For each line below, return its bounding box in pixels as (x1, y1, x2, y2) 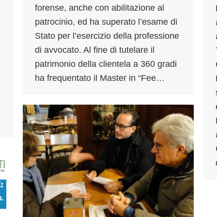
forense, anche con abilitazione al (35, 3, 164, 13)
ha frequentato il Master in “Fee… (35, 73, 165, 83)
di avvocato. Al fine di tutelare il (35, 45, 155, 55)
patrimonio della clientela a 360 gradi (35, 59, 177, 69)
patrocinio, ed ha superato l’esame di (35, 17, 177, 27)
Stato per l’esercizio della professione (35, 31, 179, 41)
